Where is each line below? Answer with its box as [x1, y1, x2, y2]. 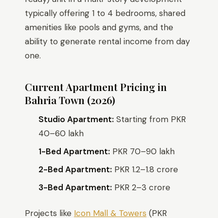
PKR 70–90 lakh [110, 146, 175, 157]
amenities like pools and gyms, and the [25, 22, 173, 33]
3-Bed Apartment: [38, 182, 112, 193]
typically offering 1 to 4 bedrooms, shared [25, 8, 185, 18]
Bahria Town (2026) [25, 93, 115, 107]
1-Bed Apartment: [38, 146, 110, 157]
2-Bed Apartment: [38, 164, 112, 175]
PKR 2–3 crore [112, 182, 170, 193]
